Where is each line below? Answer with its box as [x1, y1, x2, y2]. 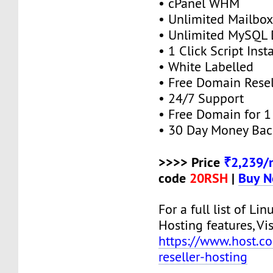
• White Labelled [158, 58, 254, 75]
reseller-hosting [158, 248, 248, 265]
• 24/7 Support [158, 90, 244, 107]
